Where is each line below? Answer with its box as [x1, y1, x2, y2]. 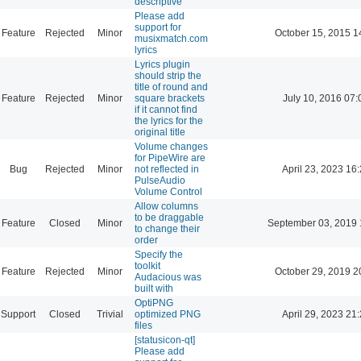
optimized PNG [135, 308, 201, 320]
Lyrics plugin [135, 58, 190, 70]
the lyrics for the [135, 114, 203, 127]
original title [135, 126, 185, 138]
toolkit [135, 259, 160, 272]
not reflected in [135, 163, 199, 175]
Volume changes [135, 140, 208, 152]
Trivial [96, 308, 123, 320]
